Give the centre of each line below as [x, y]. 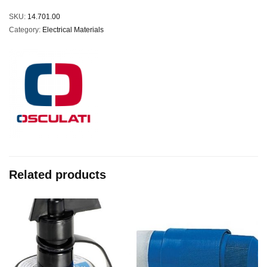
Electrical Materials [73, 30]
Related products [58, 174]
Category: [26, 30]
